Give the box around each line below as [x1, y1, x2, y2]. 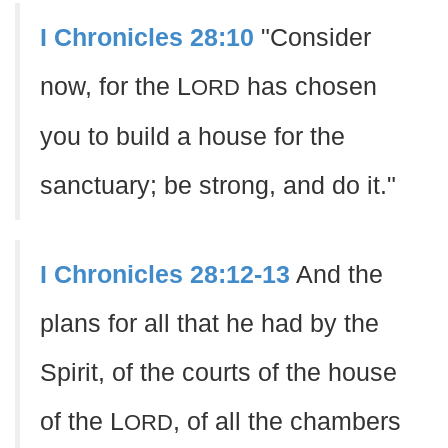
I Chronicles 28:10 [40, 24, 254, 51]
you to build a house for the [40, 123, 345, 150]
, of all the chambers [173, 408, 401, 435]
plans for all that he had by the [40, 310, 379, 337]
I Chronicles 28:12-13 [40, 261, 290, 288]
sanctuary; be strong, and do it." [40, 172, 396, 199]
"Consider [254, 24, 371, 51]
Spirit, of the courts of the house [40, 359, 397, 386]
